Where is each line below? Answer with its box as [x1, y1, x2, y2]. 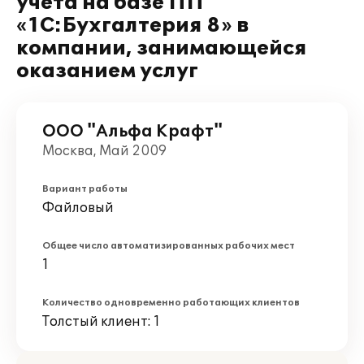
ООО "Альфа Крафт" [42, 122, 223, 141]
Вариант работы [42, 184, 128, 194]
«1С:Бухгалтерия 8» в [16, 14, 249, 37]
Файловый [42, 200, 114, 216]
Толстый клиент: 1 [42, 314, 160, 330]
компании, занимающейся [16, 37, 307, 60]
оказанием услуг [16, 59, 198, 83]
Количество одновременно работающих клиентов [42, 297, 300, 308]
